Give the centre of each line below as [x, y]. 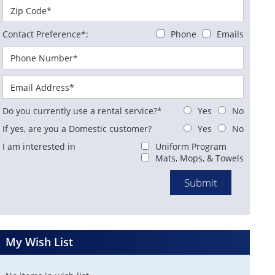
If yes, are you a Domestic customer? [77, 129]
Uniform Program [191, 146]
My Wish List [39, 242]
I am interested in [39, 146]
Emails [230, 34]
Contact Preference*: [45, 34]
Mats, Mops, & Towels [200, 158]
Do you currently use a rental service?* [82, 111]
